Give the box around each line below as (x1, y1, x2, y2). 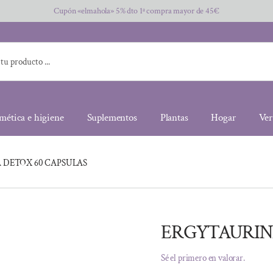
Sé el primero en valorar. (160, 252, 245, 264)
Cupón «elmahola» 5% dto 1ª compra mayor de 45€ (54, 5, 219, 16)
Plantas (160, 110, 188, 124)
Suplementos (87, 110, 137, 124)
